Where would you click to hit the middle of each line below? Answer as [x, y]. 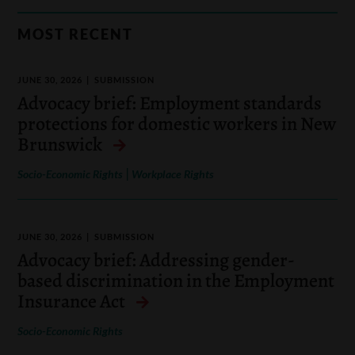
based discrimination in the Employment [176, 280]
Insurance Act [73, 301]
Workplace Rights [173, 174]
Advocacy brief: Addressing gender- [157, 260]
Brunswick [62, 144]
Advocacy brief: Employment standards [170, 103]
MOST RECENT [76, 34]
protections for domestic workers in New [177, 123]
